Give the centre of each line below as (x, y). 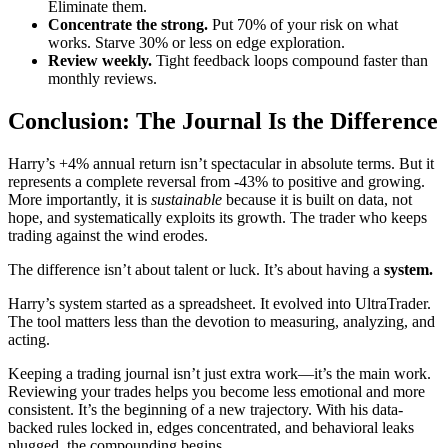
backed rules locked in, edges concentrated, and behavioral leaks (211, 428)
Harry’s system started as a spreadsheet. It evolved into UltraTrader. (219, 304)
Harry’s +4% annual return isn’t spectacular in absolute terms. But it (221, 164)
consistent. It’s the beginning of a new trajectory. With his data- (205, 410)
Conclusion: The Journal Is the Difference (223, 121)
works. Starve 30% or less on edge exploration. (196, 43)
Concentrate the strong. (128, 25)
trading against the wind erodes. (108, 236)
